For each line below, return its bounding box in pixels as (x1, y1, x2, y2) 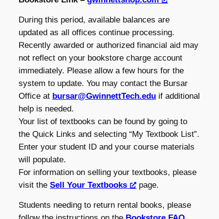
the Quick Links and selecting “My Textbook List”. (19, 130, 199, 139)
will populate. (19, 155, 66, 165)
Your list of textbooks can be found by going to (19, 117, 187, 127)
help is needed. (19, 104, 74, 114)
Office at (19, 91, 52, 101)
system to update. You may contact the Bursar (19, 79, 188, 88)
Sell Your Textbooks (50, 180, 127, 190)
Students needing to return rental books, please (19, 200, 191, 210)
